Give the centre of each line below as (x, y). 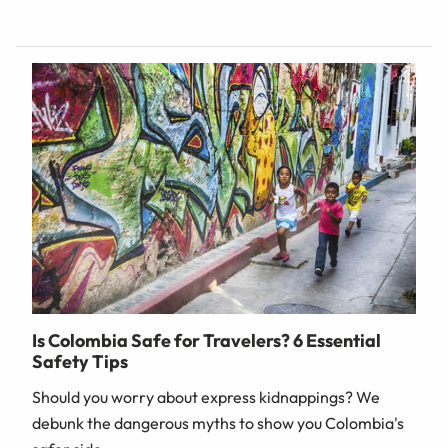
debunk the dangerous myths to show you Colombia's (218, 422)
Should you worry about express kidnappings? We (206, 396)
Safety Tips (80, 361)
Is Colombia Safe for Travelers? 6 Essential (206, 340)
